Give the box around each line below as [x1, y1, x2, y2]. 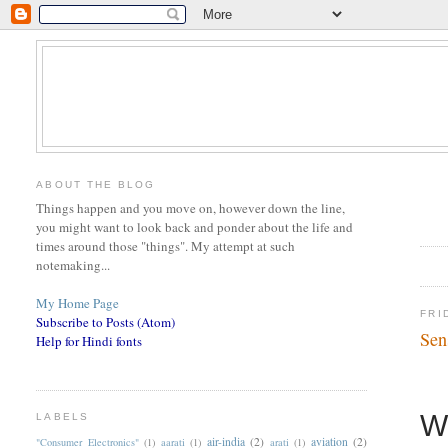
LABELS [36, 411, 89, 423]
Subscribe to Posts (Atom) [36, 313, 176, 332]
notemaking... [36, 256, 111, 275]
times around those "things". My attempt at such [36, 237, 296, 256]
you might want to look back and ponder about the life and [36, 218, 354, 237]
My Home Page [36, 294, 120, 313]
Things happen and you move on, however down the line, [36, 199, 346, 218]
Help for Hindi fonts [36, 332, 143, 351]
